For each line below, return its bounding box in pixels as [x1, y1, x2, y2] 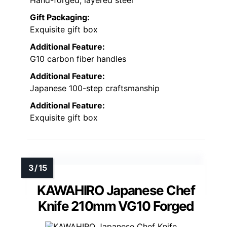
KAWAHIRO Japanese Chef [37, 182, 195, 199]
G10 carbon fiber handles [30, 54, 126, 64]
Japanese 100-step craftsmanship [30, 83, 160, 94]
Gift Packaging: [30, 12, 90, 23]
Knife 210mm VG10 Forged [37, 198, 195, 214]
